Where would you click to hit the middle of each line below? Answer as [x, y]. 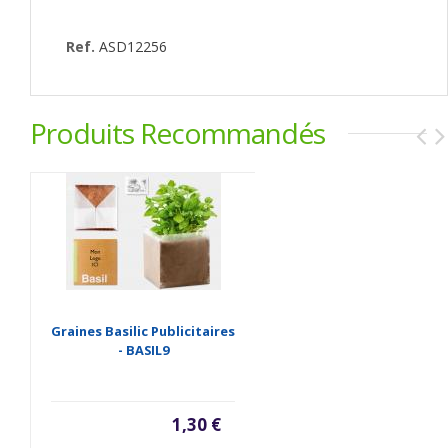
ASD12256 [133, 46]
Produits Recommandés [177, 132]
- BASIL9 [143, 349]
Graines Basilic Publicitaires [143, 330]
